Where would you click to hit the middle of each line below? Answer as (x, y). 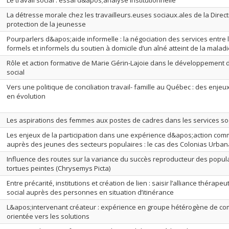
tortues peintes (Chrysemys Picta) (59, 168)
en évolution (26, 96)
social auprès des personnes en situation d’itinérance (90, 192)
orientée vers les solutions (48, 216)
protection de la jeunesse (46, 24)
